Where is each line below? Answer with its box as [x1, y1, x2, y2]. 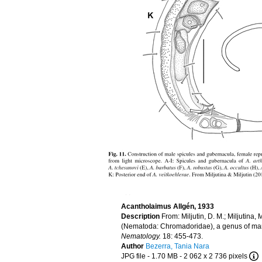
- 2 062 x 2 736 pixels [180, 252, 247, 260]
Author [121, 242, 146, 250]
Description [121, 212, 161, 220]
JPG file [121, 252, 146, 260]
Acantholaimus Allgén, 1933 [121, 202, 214, 211]
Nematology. [121, 232, 161, 240]
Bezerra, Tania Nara [146, 242, 209, 250]
